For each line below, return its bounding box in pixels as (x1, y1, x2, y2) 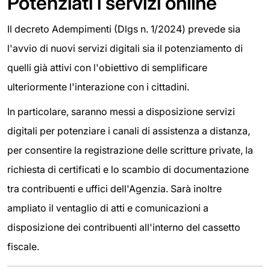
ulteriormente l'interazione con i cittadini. (7, 80, 189, 93)
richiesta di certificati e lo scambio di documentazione (7, 163, 249, 176)
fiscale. (7, 240, 39, 253)
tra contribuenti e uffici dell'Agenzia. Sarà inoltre (7, 183, 222, 195)
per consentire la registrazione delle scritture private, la (7, 144, 253, 157)
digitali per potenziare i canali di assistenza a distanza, (7, 125, 250, 137)
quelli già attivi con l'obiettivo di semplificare (7, 61, 207, 74)
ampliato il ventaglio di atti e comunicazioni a (7, 202, 209, 215)
